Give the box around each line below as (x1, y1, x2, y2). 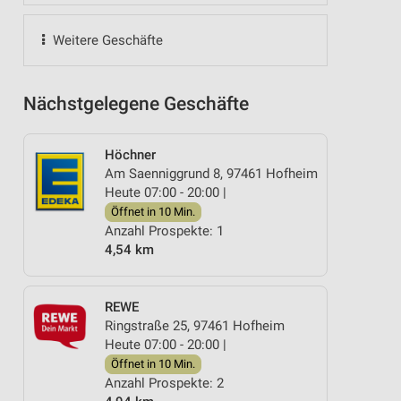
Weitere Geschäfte (48, 32, 163, 48)
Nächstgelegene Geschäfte (23, 93, 249, 115)
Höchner (105, 147, 156, 163)
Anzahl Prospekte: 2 (105, 374, 224, 391)
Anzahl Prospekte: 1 (105, 223, 224, 239)
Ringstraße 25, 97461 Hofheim (105, 317, 285, 334)
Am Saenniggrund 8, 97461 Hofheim (105, 166, 318, 182)
